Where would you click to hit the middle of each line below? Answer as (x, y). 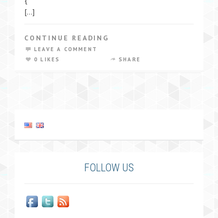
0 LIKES (47, 59)
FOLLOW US (109, 168)
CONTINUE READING (67, 38)
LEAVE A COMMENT (66, 49)
